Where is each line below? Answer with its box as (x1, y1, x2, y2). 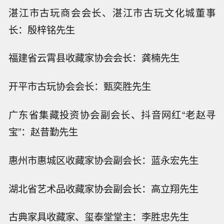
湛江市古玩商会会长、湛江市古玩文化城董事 (8, 5, 215, 19)
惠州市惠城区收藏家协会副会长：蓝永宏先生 (8, 152, 199, 167)
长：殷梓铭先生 (8, 22, 75, 36)
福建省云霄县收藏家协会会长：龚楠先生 (8, 50, 180, 65)
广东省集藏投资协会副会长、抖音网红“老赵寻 (8, 107, 215, 122)
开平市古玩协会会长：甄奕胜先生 (8, 79, 151, 93)
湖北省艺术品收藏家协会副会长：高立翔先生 (8, 181, 199, 195)
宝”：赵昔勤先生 (8, 124, 78, 139)
